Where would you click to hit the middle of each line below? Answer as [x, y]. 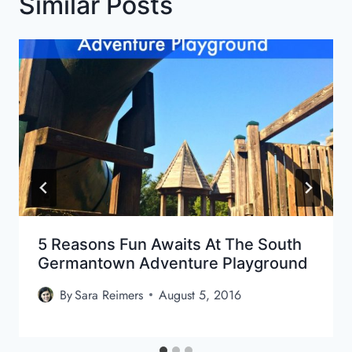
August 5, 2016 [200, 295]
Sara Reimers [109, 295]
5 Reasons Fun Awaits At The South [170, 244]
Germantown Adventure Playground [173, 263]
